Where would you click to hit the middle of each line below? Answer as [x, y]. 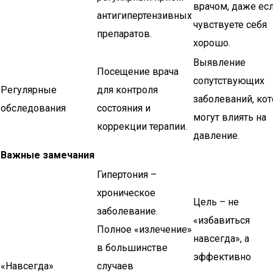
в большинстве [132, 248]
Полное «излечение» [144, 229]
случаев [115, 266]
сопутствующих [229, 81]
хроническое [126, 193]
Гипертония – [127, 175]
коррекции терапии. [142, 126]
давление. [216, 136]
